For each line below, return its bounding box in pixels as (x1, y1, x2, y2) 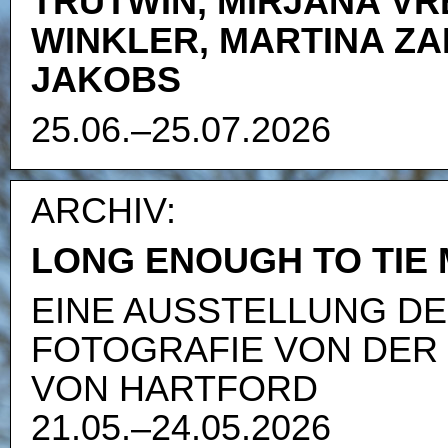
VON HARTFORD (31, 367, 318, 409)
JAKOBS (31, 58, 181, 100)
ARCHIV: (31, 190, 176, 232)
